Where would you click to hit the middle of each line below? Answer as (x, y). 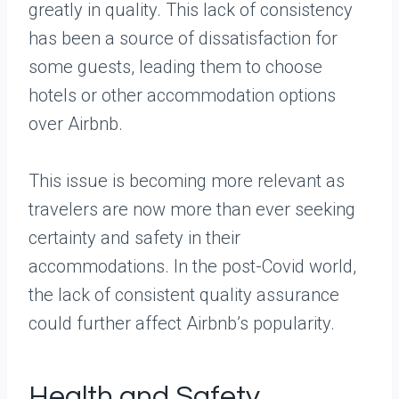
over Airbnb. (76, 124)
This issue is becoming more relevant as (187, 181)
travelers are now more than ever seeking (192, 210)
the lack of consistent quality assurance (184, 295)
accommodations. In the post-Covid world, (192, 267)
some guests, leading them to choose (175, 67)
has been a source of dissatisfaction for (183, 39)
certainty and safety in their (134, 238)
